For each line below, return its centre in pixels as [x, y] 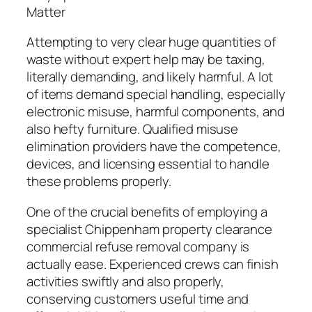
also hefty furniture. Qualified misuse [133, 129]
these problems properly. [99, 181]
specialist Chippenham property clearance [149, 229]
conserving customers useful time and [138, 298]
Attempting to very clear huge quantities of [151, 42]
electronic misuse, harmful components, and [156, 112]
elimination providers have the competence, [154, 147]
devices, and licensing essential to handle [148, 164]
